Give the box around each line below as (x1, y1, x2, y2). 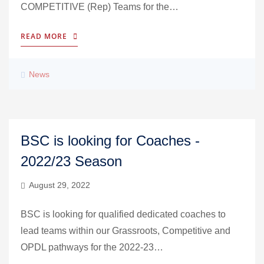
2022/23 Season (21, 153, 122, 169)
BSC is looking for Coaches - (21, 133, 200, 148)
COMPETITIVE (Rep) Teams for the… (21, 2, 179, 12)
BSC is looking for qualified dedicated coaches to (21, 209, 226, 219)
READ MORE (21, 31, 67, 41)
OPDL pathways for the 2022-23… (21, 242, 163, 252)
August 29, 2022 (29, 180, 90, 190)
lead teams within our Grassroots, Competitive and (21, 226, 230, 236)
